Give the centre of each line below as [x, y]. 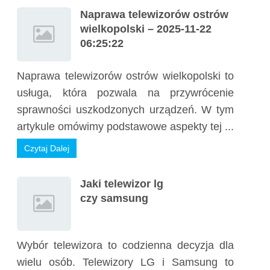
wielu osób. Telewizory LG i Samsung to [125, 262]
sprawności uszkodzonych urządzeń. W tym [125, 110]
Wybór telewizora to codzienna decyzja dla [125, 245]
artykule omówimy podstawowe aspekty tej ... [125, 127]
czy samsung [114, 198]
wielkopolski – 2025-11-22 [146, 29]
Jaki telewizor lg [122, 184]
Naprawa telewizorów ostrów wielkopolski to [125, 76]
